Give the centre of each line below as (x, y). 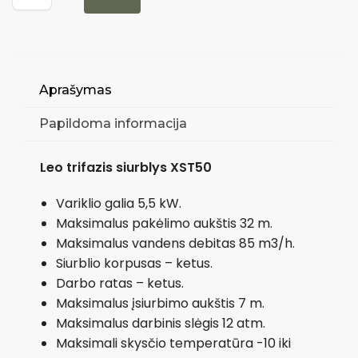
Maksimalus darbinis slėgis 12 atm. (161, 323)
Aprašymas (76, 89)
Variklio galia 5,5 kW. (119, 203)
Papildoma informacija (113, 124)
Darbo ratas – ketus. (120, 283)
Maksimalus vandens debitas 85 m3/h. (175, 243)
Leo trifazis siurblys (103, 168)
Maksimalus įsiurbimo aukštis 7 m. (160, 303)
